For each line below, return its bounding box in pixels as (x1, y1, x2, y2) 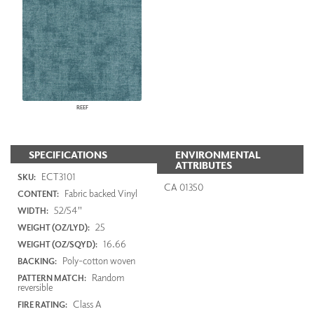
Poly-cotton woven (60, 254, 135, 267)
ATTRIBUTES (175, 158, 232, 171)
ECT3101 (39, 170, 76, 183)
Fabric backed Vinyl (62, 187, 137, 200)
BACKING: (18, 256, 57, 267)
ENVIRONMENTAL (175, 148, 261, 161)
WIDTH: (18, 205, 48, 217)
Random (90, 271, 125, 284)
